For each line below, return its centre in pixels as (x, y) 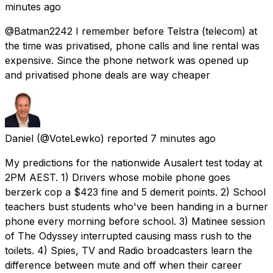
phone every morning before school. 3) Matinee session (135, 221)
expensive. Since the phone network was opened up (127, 60)
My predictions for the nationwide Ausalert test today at (133, 162)
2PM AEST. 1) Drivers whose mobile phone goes (118, 177)
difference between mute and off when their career (123, 265)
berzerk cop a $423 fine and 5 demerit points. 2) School (135, 192)
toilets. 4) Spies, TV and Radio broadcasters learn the (129, 250)
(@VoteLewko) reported (92, 138)
